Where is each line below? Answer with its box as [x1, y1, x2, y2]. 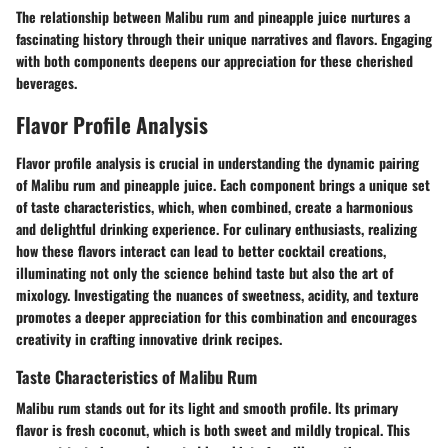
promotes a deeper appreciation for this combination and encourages [16, 305, 417, 327]
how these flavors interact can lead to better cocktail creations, [16, 239, 386, 261]
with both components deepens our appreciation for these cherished [16, 50, 413, 72]
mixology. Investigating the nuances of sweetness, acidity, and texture [16, 283, 419, 305]
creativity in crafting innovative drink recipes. [16, 327, 282, 349]
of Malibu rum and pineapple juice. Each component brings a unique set [16, 173, 430, 195]
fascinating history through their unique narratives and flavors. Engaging [16, 28, 432, 50]
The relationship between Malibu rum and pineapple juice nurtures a [16, 6, 410, 28]
